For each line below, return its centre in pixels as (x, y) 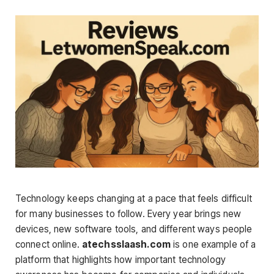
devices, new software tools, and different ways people (134, 229)
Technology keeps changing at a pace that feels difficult (134, 198)
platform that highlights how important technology (120, 259)
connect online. (49, 244)
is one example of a (213, 244)
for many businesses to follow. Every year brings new (128, 213)
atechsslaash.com (126, 244)
